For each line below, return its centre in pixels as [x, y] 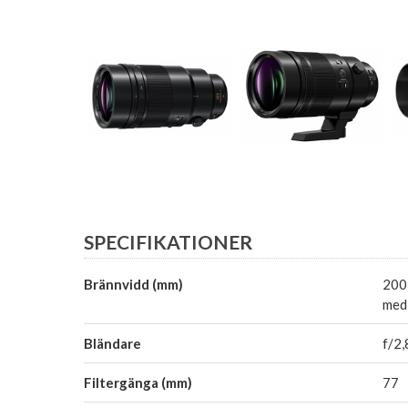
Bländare [112, 343]
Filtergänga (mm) [138, 382]
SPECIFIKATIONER [168, 241]
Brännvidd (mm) [133, 284]
